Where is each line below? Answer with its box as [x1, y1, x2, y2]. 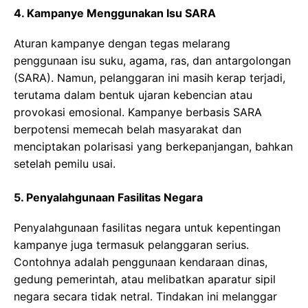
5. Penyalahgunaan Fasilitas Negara [14, 190, 203, 204]
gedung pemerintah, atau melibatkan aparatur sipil [14, 272, 276, 286]
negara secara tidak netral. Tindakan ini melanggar [14, 289, 277, 303]
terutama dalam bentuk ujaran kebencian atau [14, 87, 252, 102]
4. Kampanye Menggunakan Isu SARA [14, 5, 216, 20]
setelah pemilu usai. [14, 156, 115, 170]
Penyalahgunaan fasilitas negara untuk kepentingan [14, 220, 280, 234]
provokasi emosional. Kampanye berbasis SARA [14, 104, 262, 119]
